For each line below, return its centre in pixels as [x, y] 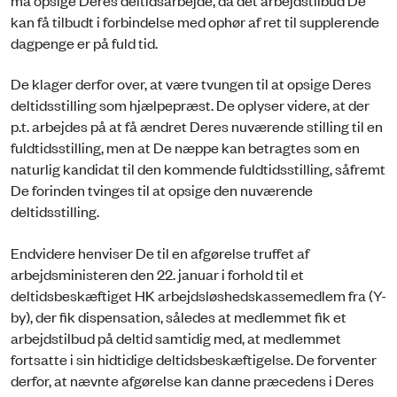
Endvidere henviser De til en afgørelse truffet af [160, 252]
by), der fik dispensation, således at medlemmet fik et [179, 316]
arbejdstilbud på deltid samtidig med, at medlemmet [176, 337]
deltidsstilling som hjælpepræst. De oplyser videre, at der [190, 105]
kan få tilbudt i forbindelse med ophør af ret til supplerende [195, 21]
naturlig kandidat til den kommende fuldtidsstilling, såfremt [198, 169]
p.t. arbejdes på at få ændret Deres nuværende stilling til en [197, 126]
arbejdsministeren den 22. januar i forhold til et [157, 273]
